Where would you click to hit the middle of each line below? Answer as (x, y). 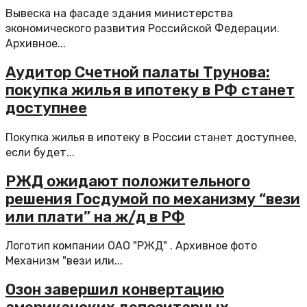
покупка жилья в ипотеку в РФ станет (150, 90)
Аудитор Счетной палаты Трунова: (138, 73)
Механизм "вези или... (64, 261)
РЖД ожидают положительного (128, 181)
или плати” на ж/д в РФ (95, 217)
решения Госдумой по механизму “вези (153, 199)
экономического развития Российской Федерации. (143, 28)
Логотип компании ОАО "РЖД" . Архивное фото (131, 246)
